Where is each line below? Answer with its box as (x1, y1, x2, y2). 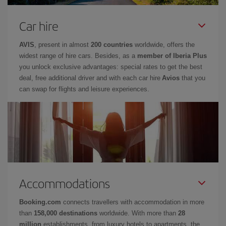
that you (180, 74, 205, 82)
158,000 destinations (34, 209, 97, 217)
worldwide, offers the (133, 41, 195, 48)
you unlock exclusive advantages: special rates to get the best (19, 63, 202, 71)
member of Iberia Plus (137, 52, 207, 60)
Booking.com (19, 198, 61, 206)
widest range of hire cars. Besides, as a (19, 52, 137, 60)
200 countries (91, 41, 133, 48)
